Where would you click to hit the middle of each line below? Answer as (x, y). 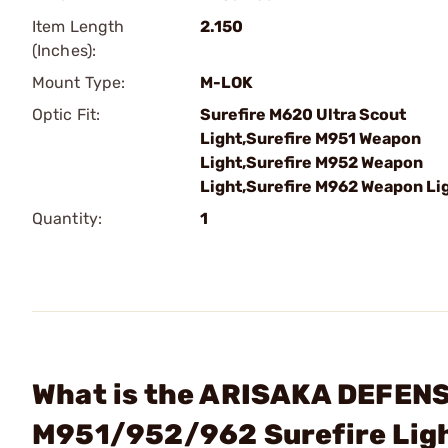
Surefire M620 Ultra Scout (303, 114)
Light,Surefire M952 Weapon (311, 162)
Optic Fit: (66, 114)
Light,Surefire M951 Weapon (310, 138)
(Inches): (64, 50)
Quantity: (67, 218)
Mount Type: (79, 82)
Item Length (78, 26)
